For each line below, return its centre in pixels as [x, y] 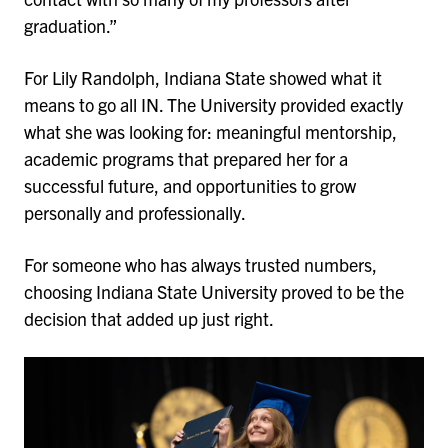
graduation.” [71, 25]
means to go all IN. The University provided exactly [213, 104]
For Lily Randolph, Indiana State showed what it [203, 77]
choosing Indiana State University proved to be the [214, 291]
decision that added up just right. [152, 318]
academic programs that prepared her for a [186, 158]
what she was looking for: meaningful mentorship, [210, 131]
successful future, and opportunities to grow [190, 185]
